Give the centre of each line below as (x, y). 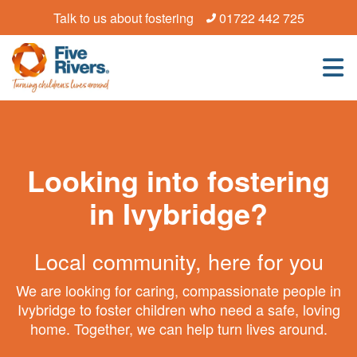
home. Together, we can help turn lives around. (178, 328)
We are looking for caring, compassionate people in (178, 290)
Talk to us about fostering (123, 18)
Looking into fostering (178, 180)
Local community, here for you (178, 261)
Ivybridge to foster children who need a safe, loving (178, 309)
